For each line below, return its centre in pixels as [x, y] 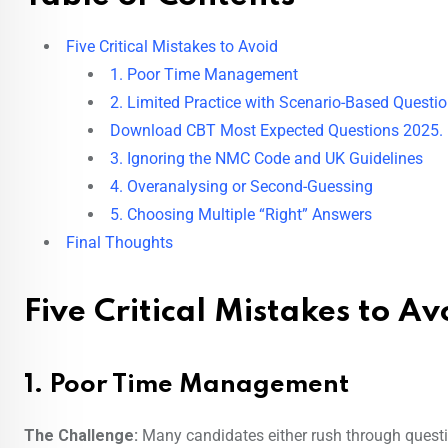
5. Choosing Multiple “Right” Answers [241, 215]
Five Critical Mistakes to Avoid [172, 47]
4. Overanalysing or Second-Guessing [241, 187]
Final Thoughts [119, 243]
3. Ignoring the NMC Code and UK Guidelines [266, 159]
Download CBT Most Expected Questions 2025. [276, 131]
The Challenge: [81, 436]
